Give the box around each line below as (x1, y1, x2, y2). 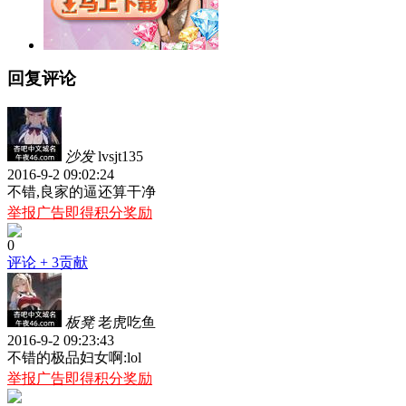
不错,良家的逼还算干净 (7, 184, 156, 200)
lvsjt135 (98, 149, 143, 165)
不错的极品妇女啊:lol (7, 350, 141, 366)
